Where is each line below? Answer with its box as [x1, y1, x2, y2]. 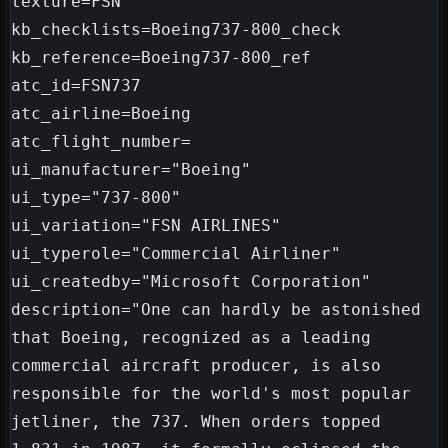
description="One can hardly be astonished [11, 300, 421, 320]
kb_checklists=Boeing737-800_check [11, 20, 341, 40]
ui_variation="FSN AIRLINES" [11, 216, 281, 236]
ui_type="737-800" [11, 188, 181, 208]
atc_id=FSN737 [11, 76, 141, 96]
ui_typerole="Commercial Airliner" [11, 244, 341, 264]
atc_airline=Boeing [11, 104, 191, 124]
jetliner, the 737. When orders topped [11, 412, 381, 432]
